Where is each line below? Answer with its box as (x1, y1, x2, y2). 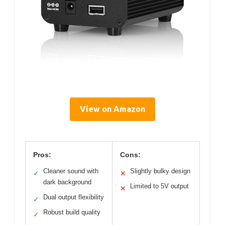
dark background (43, 178, 91, 186)
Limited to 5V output (130, 182, 189, 190)
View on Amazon (80, 104, 145, 114)
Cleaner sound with (43, 167, 98, 175)
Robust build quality (43, 208, 100, 216)
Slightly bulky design (130, 167, 190, 175)
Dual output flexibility (43, 193, 104, 201)
